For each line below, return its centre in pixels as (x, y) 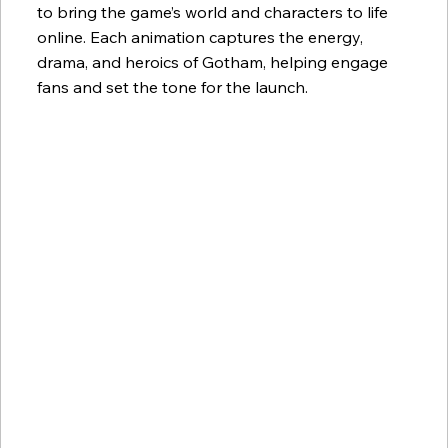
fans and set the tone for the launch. (172, 86)
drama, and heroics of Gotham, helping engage (212, 61)
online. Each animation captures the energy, (199, 36)
